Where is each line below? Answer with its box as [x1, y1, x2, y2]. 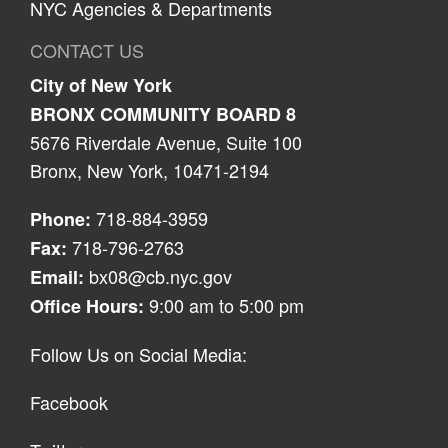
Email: [30, 263, 84, 290]
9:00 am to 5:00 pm [144, 291, 304, 318]
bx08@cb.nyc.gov [89, 262, 232, 289]
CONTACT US [30, 36, 144, 63]
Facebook [30, 388, 108, 415]
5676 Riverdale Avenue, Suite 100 [30, 128, 302, 155]
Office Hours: [30, 292, 144, 319]
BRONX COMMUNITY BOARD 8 [30, 100, 296, 127]
